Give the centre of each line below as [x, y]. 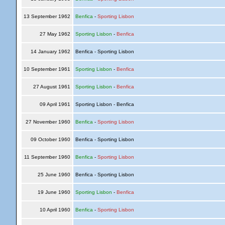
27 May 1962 [55, 34]
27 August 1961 [51, 87]
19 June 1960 [54, 192]
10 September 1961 [47, 69]
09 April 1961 [55, 104]
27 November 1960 [48, 122]
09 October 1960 [50, 139]
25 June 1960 [54, 175]
